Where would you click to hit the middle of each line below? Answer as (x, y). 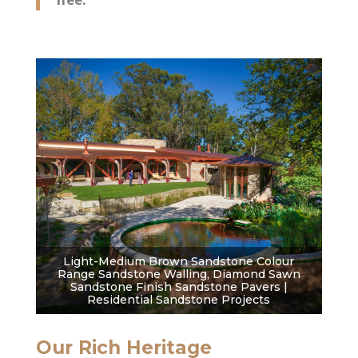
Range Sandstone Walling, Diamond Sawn (179, 274)
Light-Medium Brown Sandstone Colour (179, 262)
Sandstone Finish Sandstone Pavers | (179, 287)
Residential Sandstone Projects (179, 300)
